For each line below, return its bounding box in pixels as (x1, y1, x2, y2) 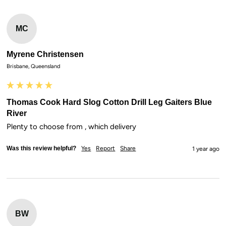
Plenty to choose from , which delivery (7, 122, 137, 132)
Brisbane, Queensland (7, 63, 61, 70)
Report (96, 145, 116, 152)
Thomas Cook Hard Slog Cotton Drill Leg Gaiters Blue (7, 98, 212, 107)
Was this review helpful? (7, 145, 77, 152)
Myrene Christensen (7, 50, 84, 59)
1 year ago (192, 145, 219, 153)
